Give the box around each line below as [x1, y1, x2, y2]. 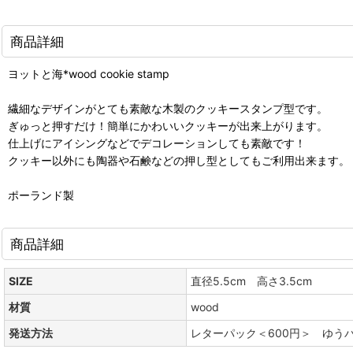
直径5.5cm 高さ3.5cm [191, 274, 312, 288]
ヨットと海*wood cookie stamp [8, 67, 169, 80]
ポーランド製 [8, 188, 74, 202]
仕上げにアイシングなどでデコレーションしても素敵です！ [8, 136, 306, 150]
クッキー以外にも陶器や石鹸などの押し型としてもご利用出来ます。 [8, 154, 350, 167]
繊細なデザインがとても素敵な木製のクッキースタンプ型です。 [8, 102, 328, 115]
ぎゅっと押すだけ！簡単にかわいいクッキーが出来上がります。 [8, 119, 328, 132]
